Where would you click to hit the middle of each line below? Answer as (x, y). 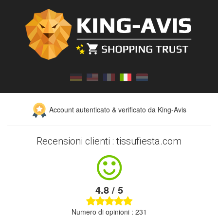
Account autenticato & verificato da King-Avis (117, 109)
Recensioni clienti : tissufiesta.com (109, 141)
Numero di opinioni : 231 (109, 212)
